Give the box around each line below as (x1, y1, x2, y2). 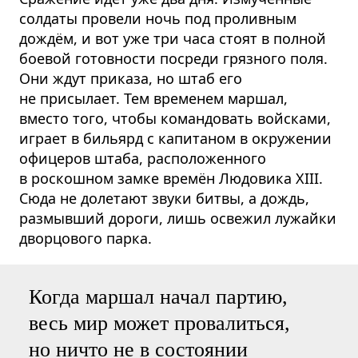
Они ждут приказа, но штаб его (19, 68, 242, 88)
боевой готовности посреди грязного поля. (19, 48, 328, 68)
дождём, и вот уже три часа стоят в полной (19, 28, 326, 48)
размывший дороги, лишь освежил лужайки (19, 208, 336, 228)
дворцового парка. (19, 228, 152, 248)
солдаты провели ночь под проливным (19, 8, 296, 28)
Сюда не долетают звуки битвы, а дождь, (19, 188, 309, 208)
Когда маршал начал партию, (29, 284, 288, 308)
